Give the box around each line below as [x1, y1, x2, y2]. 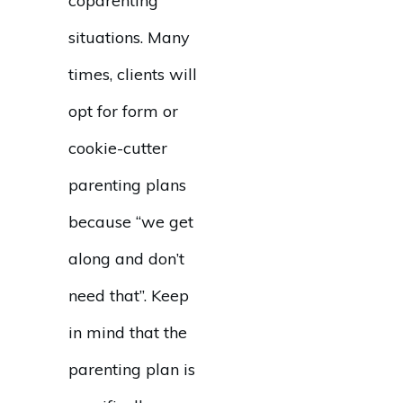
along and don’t [68, 248, 184, 269]
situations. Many [68, 27, 190, 48]
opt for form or [68, 101, 178, 121]
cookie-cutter [68, 138, 167, 158]
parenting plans [68, 175, 186, 195]
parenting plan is [68, 359, 195, 380]
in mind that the [68, 322, 187, 343]
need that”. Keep [68, 285, 189, 306]
